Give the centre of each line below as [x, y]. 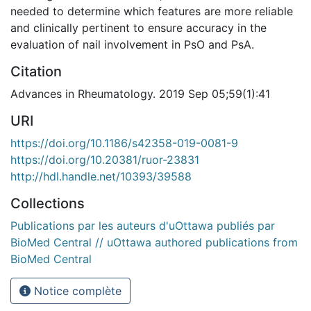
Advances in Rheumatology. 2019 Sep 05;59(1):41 [140, 93]
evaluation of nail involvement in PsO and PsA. [132, 44]
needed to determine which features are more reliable [152, 11]
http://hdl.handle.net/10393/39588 [101, 176]
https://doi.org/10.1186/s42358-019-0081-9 [124, 143]
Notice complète [76, 291]
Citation [36, 71]
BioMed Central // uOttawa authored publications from [154, 242]
